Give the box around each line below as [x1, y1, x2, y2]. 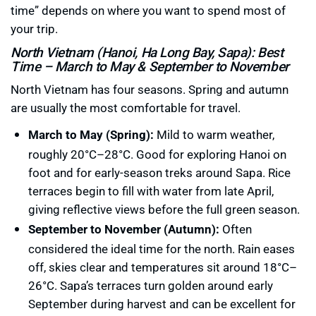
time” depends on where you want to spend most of [11, 2, 286, 19]
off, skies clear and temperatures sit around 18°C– [28, 259, 297, 276]
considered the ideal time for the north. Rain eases [28, 241, 295, 257]
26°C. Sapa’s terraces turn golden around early [28, 277, 273, 294]
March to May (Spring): [28, 126, 154, 143]
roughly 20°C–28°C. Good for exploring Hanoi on [28, 146, 286, 163]
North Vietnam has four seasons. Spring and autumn [11, 81, 288, 98]
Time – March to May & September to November [11, 57, 289, 75]
